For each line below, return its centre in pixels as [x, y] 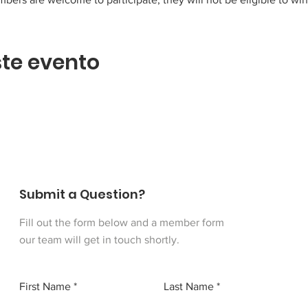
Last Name [189, 286]
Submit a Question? [82, 194]
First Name [45, 286]
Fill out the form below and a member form [122, 222]
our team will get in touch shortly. [99, 239]
